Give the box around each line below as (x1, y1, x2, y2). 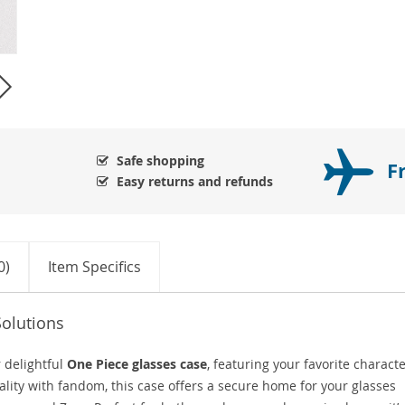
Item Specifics (48, 256, 141, 277)
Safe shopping (117, 151, 204, 169)
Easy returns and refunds (117, 172, 273, 190)
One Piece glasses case (67, 354, 207, 372)
